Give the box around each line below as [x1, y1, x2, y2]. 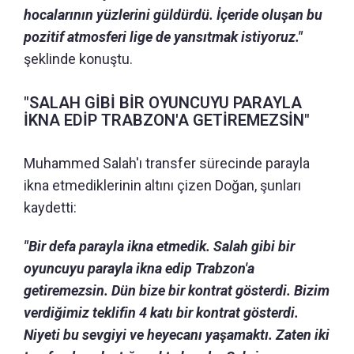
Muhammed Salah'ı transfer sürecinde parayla [24, 154, 310, 171]
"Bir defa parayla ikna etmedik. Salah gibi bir [24, 237, 295, 254]
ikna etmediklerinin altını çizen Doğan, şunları [24, 176, 301, 194]
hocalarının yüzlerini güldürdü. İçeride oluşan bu [24, 6, 322, 23]
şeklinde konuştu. [24, 50, 133, 67]
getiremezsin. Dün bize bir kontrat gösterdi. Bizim [24, 281, 330, 299]
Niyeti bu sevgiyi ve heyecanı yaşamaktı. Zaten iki [24, 326, 330, 343]
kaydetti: [24, 198, 77, 216]
